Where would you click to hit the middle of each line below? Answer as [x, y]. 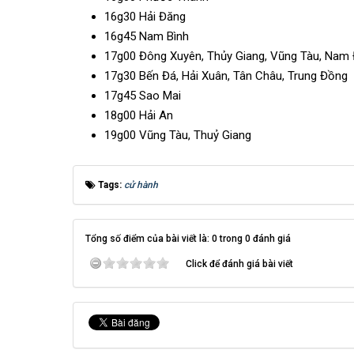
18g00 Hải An [139, 115]
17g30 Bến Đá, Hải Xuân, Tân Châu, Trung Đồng [226, 76]
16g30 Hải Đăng [145, 17]
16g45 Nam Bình [147, 36]
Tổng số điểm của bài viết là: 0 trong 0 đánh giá [188, 239]
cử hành [141, 185]
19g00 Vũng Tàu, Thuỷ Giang [178, 135]
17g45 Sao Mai [143, 96]
